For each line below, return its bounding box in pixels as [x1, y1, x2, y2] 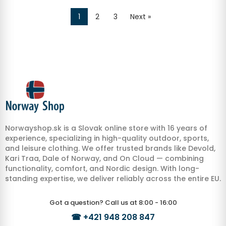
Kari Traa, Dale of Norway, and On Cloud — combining [5, 153, 204, 164]
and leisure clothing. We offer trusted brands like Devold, [5, 143, 215, 154]
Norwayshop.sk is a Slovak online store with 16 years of [5, 123, 207, 134]
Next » [130, 12, 151, 22]
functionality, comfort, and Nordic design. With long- [5, 163, 199, 174]
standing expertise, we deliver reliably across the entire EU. [5, 174, 221, 184]
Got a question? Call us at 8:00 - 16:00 [49, 198, 177, 208]
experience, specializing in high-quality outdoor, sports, [5, 133, 209, 144]
